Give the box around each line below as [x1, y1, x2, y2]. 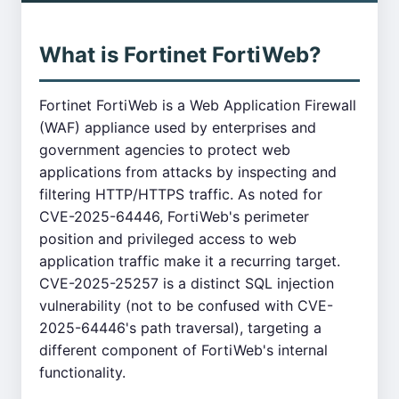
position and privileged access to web [39, 230, 297, 248]
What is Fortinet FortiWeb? [39, 42, 322, 68]
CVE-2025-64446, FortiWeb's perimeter [39, 208, 309, 225]
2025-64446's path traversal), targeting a [39, 319, 322, 337]
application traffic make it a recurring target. [39, 252, 340, 270]
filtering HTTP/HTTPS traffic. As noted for [39, 185, 322, 203]
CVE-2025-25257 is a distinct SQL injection [39, 274, 334, 292]
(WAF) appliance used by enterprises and [39, 118, 316, 136]
